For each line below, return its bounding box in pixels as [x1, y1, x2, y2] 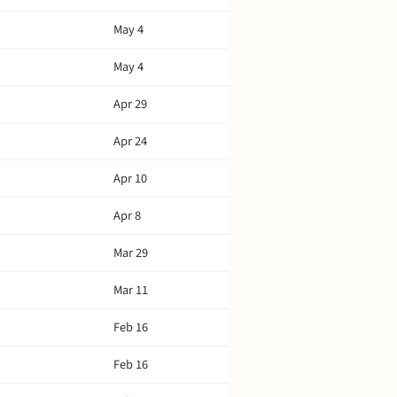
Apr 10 [113, 169, 147, 188]
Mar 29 [113, 244, 148, 262]
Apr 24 [113, 132, 147, 151]
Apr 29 [113, 95, 147, 113]
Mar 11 [113, 281, 148, 300]
